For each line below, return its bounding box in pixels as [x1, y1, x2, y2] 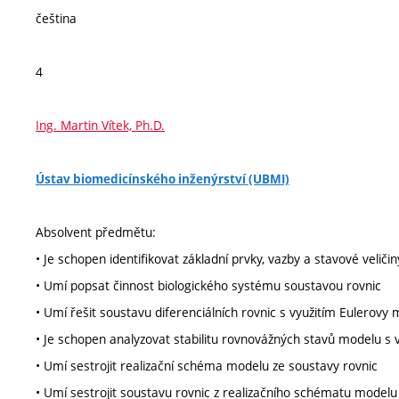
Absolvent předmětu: [36, 224, 156, 240]
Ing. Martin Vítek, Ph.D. [36, 117, 165, 134]
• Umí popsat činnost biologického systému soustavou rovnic [36, 277, 381, 294]
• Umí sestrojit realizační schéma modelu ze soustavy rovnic [36, 357, 378, 374]
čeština [36, 10, 77, 27]
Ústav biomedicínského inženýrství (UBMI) [36, 171, 289, 187]
